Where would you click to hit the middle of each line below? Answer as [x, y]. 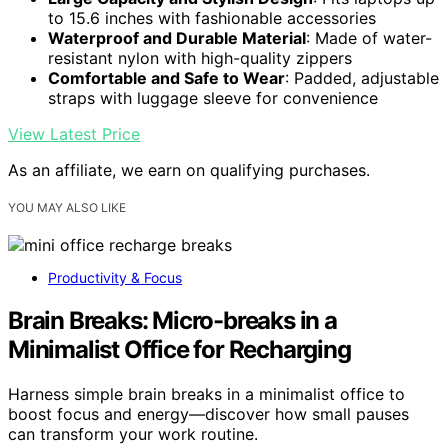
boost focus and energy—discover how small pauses [208, 413]
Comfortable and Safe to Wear [166, 77]
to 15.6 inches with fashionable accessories [212, 17]
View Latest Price [74, 133]
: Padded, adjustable [362, 77]
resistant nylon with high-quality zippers [200, 57]
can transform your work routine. [133, 433]
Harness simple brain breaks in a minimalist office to [206, 393]
